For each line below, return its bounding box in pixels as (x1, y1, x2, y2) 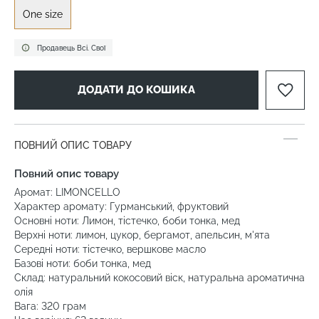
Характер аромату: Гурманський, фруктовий (14, 201, 229, 213)
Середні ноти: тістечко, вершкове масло (14, 244, 206, 256)
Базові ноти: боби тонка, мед (14, 258, 151, 270)
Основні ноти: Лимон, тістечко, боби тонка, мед (14, 215, 240, 227)
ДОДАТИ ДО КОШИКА (78, 83, 195, 97)
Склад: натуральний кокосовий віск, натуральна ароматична (14, 272, 305, 284)
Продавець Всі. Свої (37, 43, 105, 52)
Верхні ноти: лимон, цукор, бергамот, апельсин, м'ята (14, 229, 270, 241)
